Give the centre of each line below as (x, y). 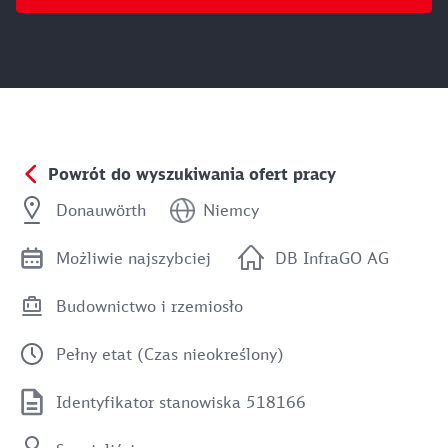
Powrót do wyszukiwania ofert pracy (192, 174)
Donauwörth (101, 210)
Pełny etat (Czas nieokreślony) (170, 354)
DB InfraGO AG (332, 258)
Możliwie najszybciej (133, 258)
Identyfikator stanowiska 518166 (181, 402)
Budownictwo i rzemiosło (149, 306)
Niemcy (231, 210)
